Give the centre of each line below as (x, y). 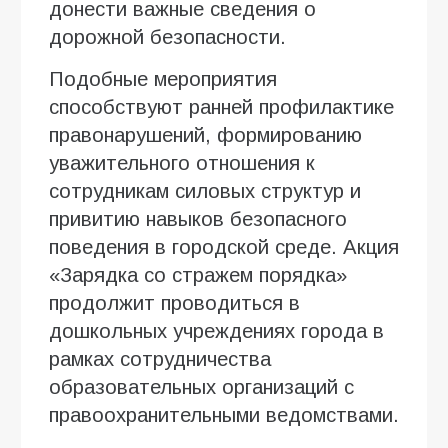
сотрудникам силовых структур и (205, 190)
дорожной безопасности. (167, 36)
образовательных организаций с (201, 386)
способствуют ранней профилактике (221, 106)
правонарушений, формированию (205, 134)
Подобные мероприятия (163, 78)
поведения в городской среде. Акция (224, 246)
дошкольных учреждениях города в (216, 330)
